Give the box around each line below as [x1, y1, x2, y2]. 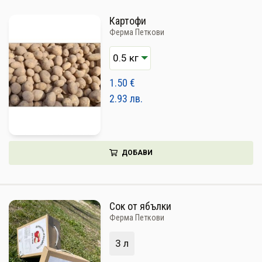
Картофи [109, 14, 146, 27]
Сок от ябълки [109, 200, 171, 213]
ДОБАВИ [121, 149, 153, 157]
